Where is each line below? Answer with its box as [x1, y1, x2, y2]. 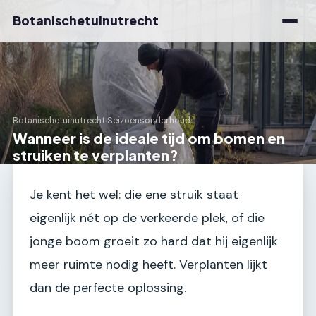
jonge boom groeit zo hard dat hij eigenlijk [30, 233, 278, 250]
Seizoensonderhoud [107, 115, 190, 127]
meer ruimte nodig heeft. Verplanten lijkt [30, 256, 267, 273]
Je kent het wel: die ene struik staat [30, 186, 238, 203]
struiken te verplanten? [13, 146, 178, 164]
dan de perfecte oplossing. [30, 279, 186, 296]
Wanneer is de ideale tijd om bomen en [13, 129, 285, 147]
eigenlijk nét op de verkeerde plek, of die [30, 209, 265, 226]
